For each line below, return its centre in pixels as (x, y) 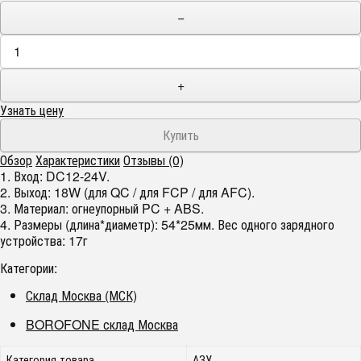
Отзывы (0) (154, 160)
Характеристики (78, 160)
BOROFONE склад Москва (102, 324)
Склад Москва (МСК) (81, 295)
